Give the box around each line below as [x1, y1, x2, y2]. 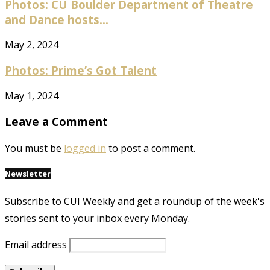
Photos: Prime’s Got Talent [5, 63, 157, 78]
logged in [64, 142, 106, 155]
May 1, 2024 [5, 89, 58, 102]
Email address [5, 237, 67, 251]
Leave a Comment [5, 113, 108, 129]
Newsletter [5, 168, 51, 180]
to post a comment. [106, 142, 195, 155]
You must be [5, 142, 64, 155]
